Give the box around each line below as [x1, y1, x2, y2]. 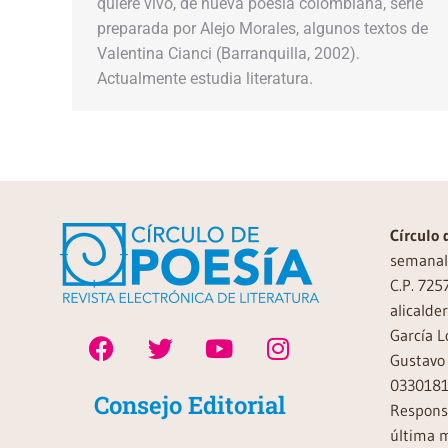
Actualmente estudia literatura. [97, 69, 313, 88]
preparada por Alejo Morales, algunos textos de [97, 19, 428, 38]
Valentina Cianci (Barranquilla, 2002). [97, 44, 360, 63]
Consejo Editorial [93, 389, 286, 421]
